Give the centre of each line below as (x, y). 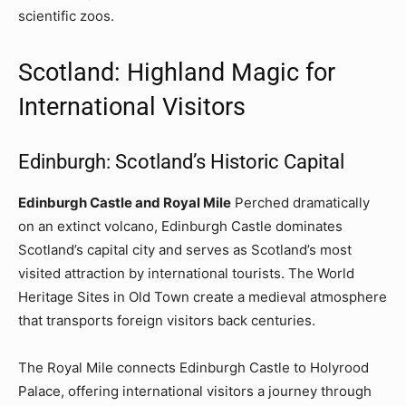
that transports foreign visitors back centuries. (167, 320)
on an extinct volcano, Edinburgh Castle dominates (180, 226)
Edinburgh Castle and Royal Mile (125, 202)
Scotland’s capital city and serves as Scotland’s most (185, 249)
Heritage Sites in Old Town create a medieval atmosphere (203, 296)
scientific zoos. (66, 15)
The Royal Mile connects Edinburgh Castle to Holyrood (193, 367)
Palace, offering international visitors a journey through (195, 391)
